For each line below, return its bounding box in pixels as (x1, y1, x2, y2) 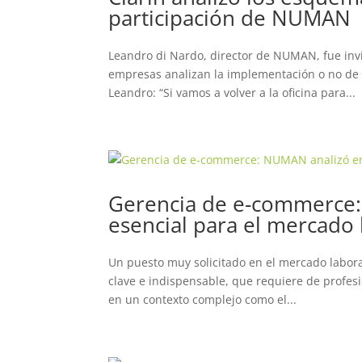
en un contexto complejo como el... (108, 292, 297, 307)
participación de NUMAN (108, 3, 351, 32)
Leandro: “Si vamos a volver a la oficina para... (108, 85, 356, 100)
